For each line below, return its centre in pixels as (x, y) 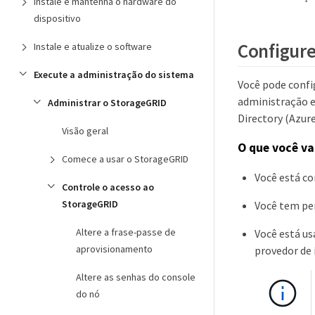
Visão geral (85, 131)
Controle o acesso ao (108, 187)
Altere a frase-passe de (126, 232)
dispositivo (57, 18)
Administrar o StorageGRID (107, 103)
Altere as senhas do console (136, 277)
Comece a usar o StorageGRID (125, 159)
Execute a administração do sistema (114, 75)
